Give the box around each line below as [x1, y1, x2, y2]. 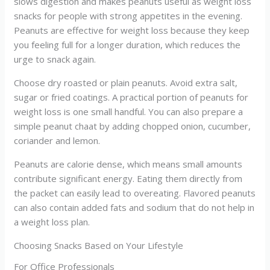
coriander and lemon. [14, 134, 101, 146]
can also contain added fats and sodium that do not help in [14, 201, 255, 213]
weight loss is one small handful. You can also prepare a [14, 105, 243, 118]
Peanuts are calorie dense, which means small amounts [14, 158, 243, 170]
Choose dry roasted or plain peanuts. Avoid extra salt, [14, 77, 238, 89]
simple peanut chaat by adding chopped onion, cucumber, [14, 120, 251, 132]
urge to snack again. [14, 53, 96, 65]
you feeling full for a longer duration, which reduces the [14, 39, 241, 51]
